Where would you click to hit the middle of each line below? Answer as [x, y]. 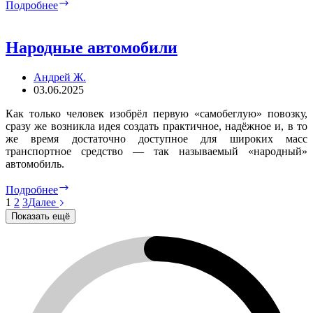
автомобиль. [35, 163]
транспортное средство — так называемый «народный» [156, 151]
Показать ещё [41, 216]
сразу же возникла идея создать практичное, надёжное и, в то [156, 126]
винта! [85, 15]
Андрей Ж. [60, 77]
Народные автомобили [92, 47]
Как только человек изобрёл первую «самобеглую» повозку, [156, 113]
